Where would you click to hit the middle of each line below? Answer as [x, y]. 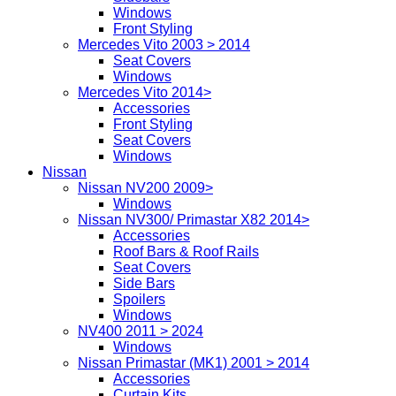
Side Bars [144, 283]
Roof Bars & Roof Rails [186, 251]
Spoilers [139, 299]
